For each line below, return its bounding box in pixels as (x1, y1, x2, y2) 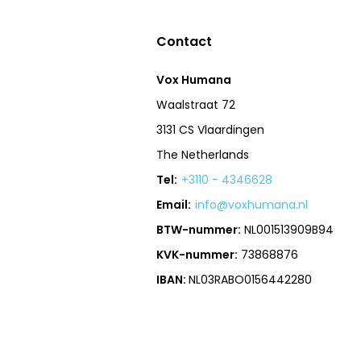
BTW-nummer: (156, 222, 242, 238)
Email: (156, 197, 192, 213)
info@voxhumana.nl (195, 197, 309, 213)
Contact (156, 32, 213, 51)
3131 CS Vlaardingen (156, 122, 265, 138)
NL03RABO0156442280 (189, 272, 313, 288)
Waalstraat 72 (156, 97, 236, 113)
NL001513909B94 (241, 222, 334, 238)
